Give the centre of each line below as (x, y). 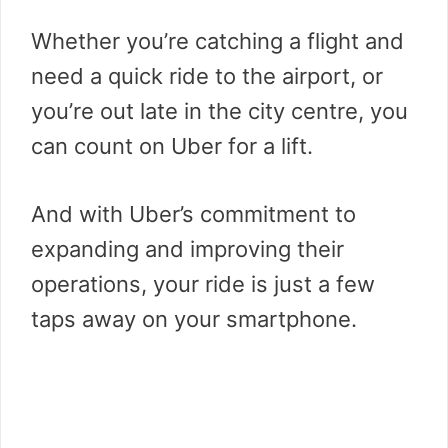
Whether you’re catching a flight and (217, 41)
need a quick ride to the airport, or (207, 76)
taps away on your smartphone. (194, 319)
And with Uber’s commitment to (193, 214)
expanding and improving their (187, 249)
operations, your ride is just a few (203, 284)
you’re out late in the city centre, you (219, 111)
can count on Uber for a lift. (172, 146)
